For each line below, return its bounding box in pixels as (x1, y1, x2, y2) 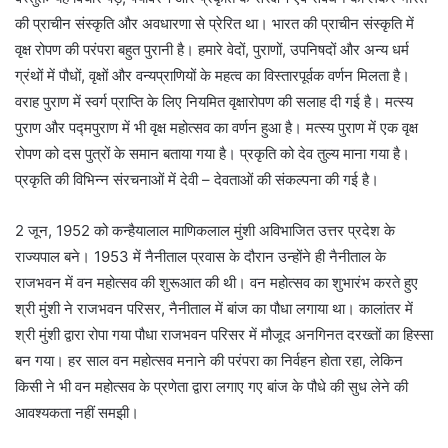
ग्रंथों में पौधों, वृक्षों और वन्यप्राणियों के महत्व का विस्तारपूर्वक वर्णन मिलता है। (15, 65, 410, 85)
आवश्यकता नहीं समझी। (15, 402, 139, 422)
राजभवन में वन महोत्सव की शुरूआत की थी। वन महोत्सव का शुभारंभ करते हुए (15, 272, 418, 292)
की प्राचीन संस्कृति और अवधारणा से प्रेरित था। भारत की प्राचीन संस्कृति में (15, 13, 414, 33)
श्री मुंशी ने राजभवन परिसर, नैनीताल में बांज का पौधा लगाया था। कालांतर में (15, 298, 413, 318)
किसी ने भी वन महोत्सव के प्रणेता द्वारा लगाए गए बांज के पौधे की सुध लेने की (15, 376, 408, 396)
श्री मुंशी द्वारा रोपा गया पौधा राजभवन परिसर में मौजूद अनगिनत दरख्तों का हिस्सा (15, 324, 433, 344)
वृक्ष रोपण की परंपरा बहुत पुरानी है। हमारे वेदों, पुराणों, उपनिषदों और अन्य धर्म (15, 39, 409, 59)
